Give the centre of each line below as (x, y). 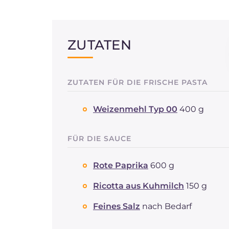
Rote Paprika (121, 165)
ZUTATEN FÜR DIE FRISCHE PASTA (138, 82)
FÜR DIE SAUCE (99, 139)
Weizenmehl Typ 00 (135, 109)
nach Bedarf (167, 206)
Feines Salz (117, 206)
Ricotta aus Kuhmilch (139, 186)
